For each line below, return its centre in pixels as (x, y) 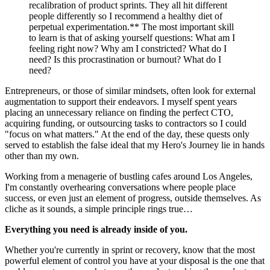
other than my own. (42, 156)
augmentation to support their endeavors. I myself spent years (121, 102)
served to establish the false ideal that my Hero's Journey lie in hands (135, 145)
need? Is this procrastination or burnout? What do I (125, 59)
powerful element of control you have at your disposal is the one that (135, 261)
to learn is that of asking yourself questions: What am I (132, 38)
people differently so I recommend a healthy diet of (126, 16)
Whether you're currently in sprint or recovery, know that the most (130, 250)
